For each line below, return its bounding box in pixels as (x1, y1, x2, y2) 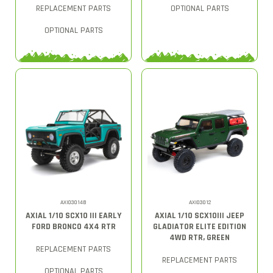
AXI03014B (60, 198, 87, 206)
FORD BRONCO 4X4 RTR (31, 221, 116, 232)
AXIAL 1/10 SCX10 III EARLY (26, 210, 121, 221)
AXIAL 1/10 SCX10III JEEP (155, 210, 244, 221)
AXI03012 (188, 198, 211, 206)
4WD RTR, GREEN (169, 232, 230, 243)
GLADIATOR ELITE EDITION (153, 221, 246, 232)
